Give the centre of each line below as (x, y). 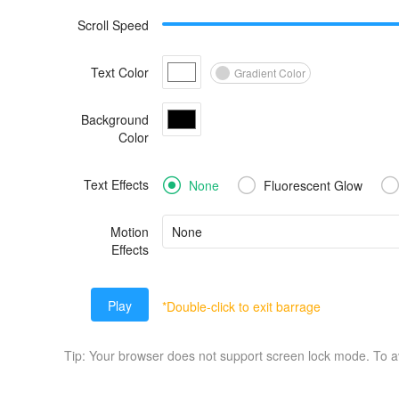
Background (115, 119)
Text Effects (116, 184)
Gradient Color (270, 73)
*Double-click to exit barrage (241, 306)
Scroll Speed (113, 25)
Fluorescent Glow (313, 185)
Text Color (120, 72)
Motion (130, 232)
